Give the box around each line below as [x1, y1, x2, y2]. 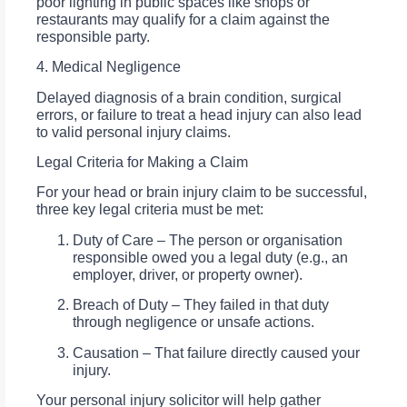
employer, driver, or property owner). [73, 266, 303, 283]
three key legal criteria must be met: [36, 202, 263, 218]
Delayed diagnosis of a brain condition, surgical [36, 89, 342, 105]
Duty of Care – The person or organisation [73, 232, 342, 248]
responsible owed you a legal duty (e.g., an [73, 249, 348, 265]
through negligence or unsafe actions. [73, 314, 314, 331]
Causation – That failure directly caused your [73, 344, 360, 361]
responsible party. [36, 28, 150, 45]
